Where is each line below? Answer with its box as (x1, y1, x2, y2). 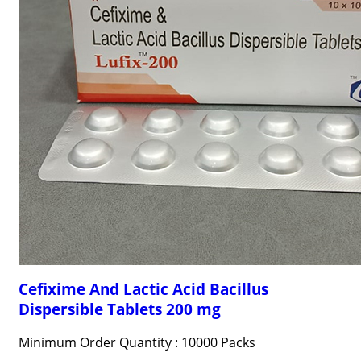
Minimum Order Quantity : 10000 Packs (18, 334, 255, 351)
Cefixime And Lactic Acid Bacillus (18, 279, 268, 299)
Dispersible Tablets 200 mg (18, 299, 221, 319)
